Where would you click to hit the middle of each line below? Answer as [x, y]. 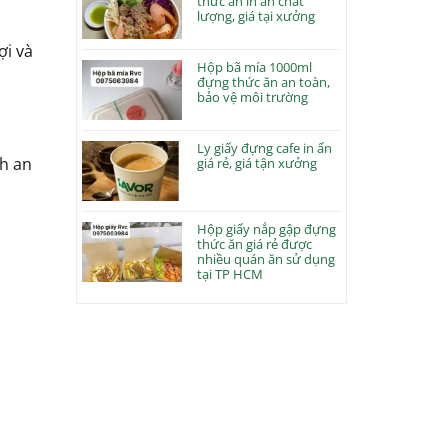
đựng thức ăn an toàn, [264, 81]
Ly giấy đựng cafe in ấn [265, 147]
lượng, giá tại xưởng [256, 15]
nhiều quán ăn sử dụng [266, 258]
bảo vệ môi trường [253, 96]
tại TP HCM [230, 273]
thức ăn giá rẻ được [255, 243]
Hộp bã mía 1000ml [255, 66]
